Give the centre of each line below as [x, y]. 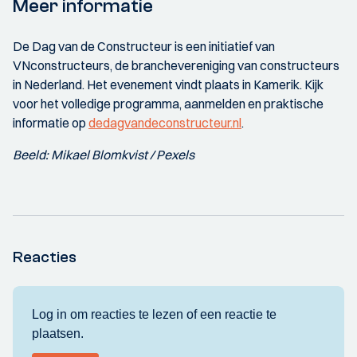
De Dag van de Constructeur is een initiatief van [144, 47]
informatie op [51, 123]
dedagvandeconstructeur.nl [165, 123]
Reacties [45, 257]
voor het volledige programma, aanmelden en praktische [168, 104]
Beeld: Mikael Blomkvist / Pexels [104, 155]
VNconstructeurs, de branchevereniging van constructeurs [176, 66]
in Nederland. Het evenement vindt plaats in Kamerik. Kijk [168, 85]
